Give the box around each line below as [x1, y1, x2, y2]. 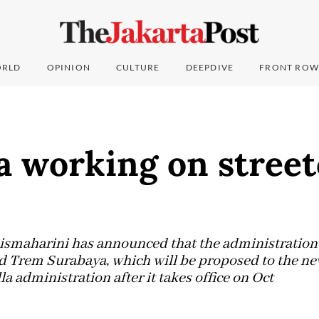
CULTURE [116, 62, 160, 73]
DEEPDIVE [185, 62, 234, 73]
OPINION [46, 62, 91, 73]
